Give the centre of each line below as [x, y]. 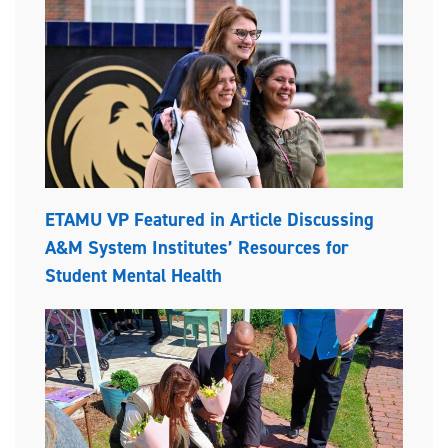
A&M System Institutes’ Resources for [197, 248]
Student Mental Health [133, 276]
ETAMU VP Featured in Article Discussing [209, 220]
